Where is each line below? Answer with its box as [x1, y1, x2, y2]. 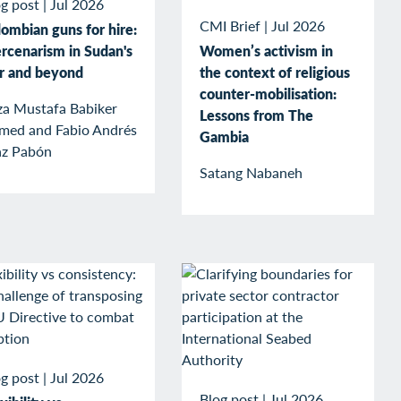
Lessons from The [200, 104, 313, 125]
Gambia [200, 125, 249, 147]
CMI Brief [200, 15, 260, 37]
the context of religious [200, 61, 350, 82]
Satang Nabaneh [200, 161, 303, 183]
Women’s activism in [200, 39, 333, 61]
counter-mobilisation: [200, 82, 337, 104]
